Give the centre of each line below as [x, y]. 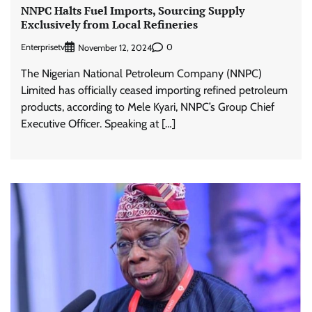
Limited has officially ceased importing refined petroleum [154, 90]
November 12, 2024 [115, 47]
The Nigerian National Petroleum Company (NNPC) [141, 73]
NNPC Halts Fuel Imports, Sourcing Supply [133, 11]
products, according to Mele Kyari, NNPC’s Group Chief [148, 107]
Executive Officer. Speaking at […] [98, 123]
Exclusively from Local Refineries [109, 25]
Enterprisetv [43, 47]
